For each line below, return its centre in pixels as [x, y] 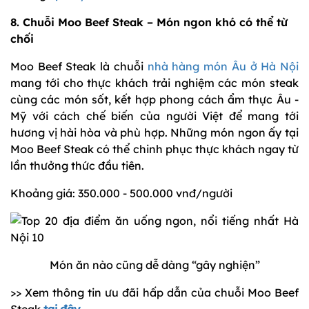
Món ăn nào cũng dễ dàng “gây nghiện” [154, 265]
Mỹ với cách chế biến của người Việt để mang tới [154, 116]
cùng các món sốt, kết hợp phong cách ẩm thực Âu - [154, 100]
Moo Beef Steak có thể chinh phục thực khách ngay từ [154, 149]
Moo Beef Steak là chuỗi [79, 67]
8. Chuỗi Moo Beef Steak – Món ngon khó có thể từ [149, 22]
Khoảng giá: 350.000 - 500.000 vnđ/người [121, 193]
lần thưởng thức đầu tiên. [77, 166]
